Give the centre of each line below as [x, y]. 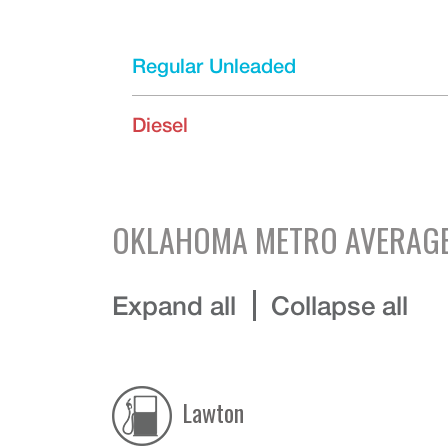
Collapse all [339, 305]
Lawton [213, 411]
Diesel [160, 124]
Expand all [174, 305]
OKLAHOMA [180, 239]
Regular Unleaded [214, 65]
